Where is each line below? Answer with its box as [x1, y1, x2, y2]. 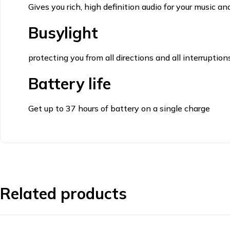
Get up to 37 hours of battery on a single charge [28, 103, 210, 113]
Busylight [28, 23, 98, 43]
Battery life [28, 73, 111, 93]
